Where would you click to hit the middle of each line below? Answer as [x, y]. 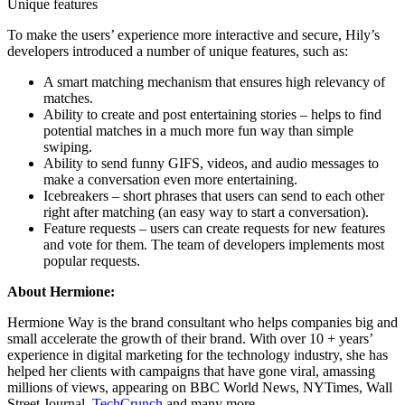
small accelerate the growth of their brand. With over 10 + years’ [190, 338]
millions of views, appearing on [99, 387]
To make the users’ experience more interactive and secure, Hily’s [193, 34]
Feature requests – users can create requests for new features [214, 228]
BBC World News [243, 387]
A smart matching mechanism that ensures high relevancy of [214, 81]
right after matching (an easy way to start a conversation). [206, 212]
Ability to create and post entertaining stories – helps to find [212, 114]
